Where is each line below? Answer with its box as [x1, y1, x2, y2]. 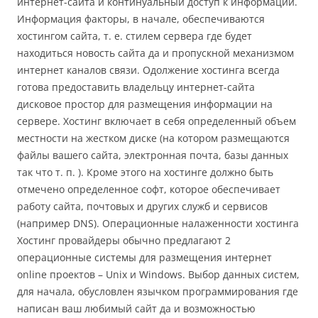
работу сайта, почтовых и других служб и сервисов [17, 199, 268, 213]
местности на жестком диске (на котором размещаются [17, 131, 290, 145]
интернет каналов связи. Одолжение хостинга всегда [17, 62, 280, 77]
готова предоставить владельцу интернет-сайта [17, 79, 255, 94]
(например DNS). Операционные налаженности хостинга [17, 216, 299, 230]
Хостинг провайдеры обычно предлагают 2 [17, 233, 231, 247]
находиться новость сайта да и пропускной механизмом [17, 45, 294, 60]
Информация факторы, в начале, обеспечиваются [17, 11, 265, 26]
